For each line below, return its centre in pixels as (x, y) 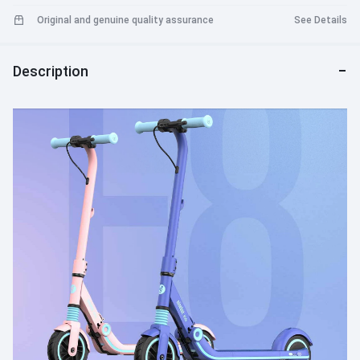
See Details (321, 20)
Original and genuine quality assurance (125, 20)
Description (51, 71)
